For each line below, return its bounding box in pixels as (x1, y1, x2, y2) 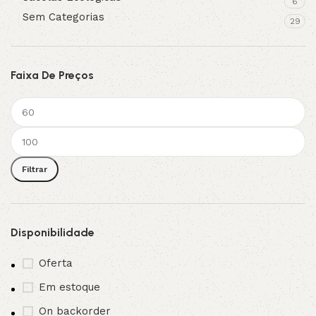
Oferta (39, 257, 73, 269)
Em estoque (39, 281, 100, 293)
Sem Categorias (23, 11, 104, 23)
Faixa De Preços (11, 68, 94, 82)
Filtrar (22, 164, 47, 174)
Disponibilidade (11, 226, 95, 239)
